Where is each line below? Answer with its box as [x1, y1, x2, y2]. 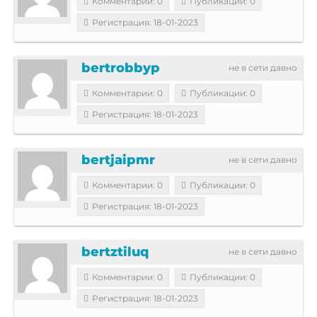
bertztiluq [81, 243, 149, 260]
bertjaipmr [81, 151, 155, 168]
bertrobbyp [81, 59, 160, 76]
